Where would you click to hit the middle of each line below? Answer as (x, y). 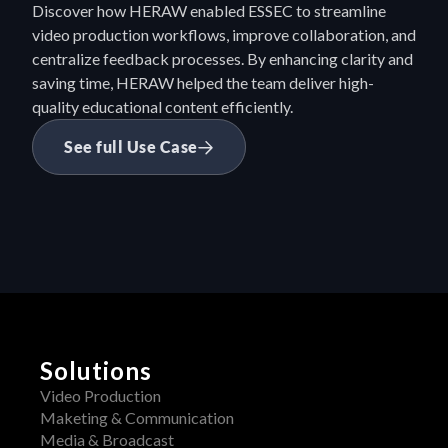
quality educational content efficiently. (162, 106)
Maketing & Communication (137, 417)
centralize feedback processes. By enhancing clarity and (222, 58)
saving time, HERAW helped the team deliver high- (203, 82)
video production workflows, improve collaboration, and (224, 34)
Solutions (96, 370)
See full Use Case (131, 146)
